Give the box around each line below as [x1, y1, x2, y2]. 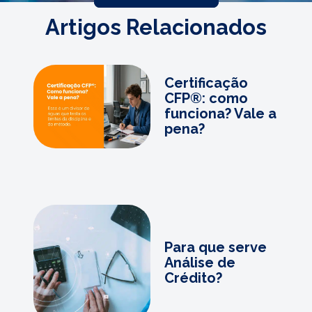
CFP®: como [164, 90, 248, 107]
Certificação [164, 75, 248, 91]
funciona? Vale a [164, 105, 276, 122]
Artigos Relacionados [45, 15, 267, 40]
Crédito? [164, 270, 222, 286]
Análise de [164, 254, 235, 271]
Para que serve [164, 239, 267, 256]
